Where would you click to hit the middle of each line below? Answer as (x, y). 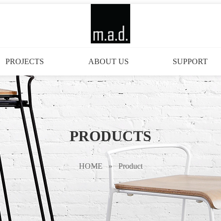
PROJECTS (24, 61)
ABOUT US (108, 61)
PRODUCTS (110, 136)
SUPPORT (190, 61)
